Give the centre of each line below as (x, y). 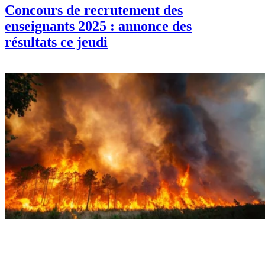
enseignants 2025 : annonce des (98, 26)
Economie (24, 229)
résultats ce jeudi (56, 42)
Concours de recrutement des (94, 10)
